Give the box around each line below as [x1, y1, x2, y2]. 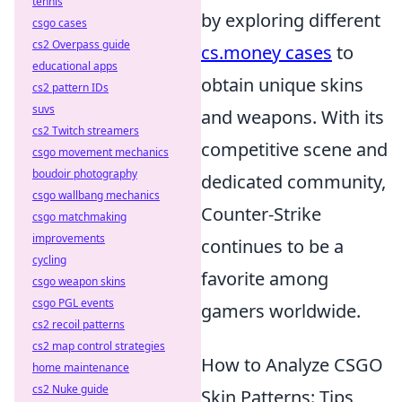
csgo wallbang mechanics [32, 188, 160, 203]
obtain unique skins [201, 73, 363, 97]
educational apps [32, 58, 118, 74]
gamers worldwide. [201, 299, 361, 323]
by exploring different [201, 8, 380, 32]
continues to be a [201, 234, 344, 258]
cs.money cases [201, 40, 332, 65]
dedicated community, [201, 170, 386, 194]
